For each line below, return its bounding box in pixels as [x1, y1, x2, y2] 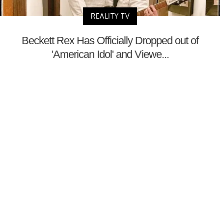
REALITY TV [91, 11, 129, 20]
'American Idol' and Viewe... [51, 48, 169, 60]
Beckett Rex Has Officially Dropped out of [22, 34, 198, 47]
